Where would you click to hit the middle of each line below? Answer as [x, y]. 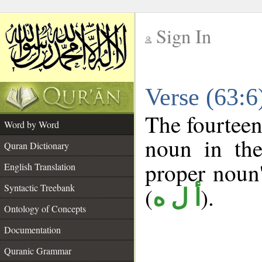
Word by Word [32, 124]
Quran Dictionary [37, 145]
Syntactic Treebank [39, 187]
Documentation [32, 230]
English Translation [40, 166]
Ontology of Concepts [45, 208]
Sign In [184, 36]
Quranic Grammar [38, 251]
